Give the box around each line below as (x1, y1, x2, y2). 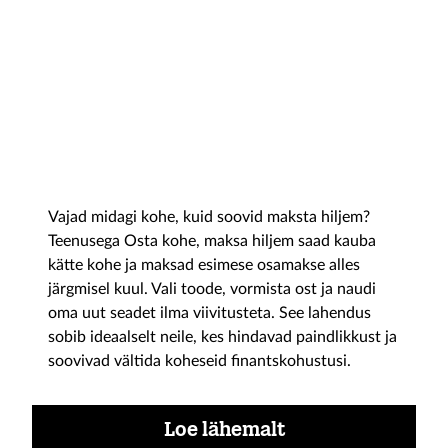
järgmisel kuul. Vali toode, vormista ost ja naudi (48, 281, 376, 297)
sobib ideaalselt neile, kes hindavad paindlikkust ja (48, 329, 397, 345)
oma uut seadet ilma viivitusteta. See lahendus (48, 305, 371, 321)
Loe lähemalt (163, 417, 285, 441)
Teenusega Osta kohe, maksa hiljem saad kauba (48, 233, 376, 249)
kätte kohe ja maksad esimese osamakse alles (48, 257, 360, 273)
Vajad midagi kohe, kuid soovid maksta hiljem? (48, 209, 370, 225)
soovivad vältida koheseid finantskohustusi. (48, 353, 351, 369)
